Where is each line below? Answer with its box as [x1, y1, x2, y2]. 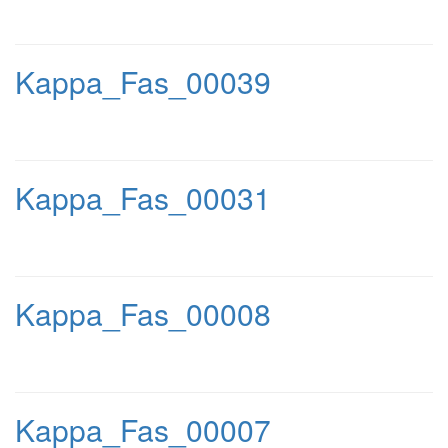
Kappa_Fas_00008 [15, 292, 271, 335]
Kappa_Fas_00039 [15, 60, 271, 103]
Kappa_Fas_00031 [15, 176, 271, 219]
